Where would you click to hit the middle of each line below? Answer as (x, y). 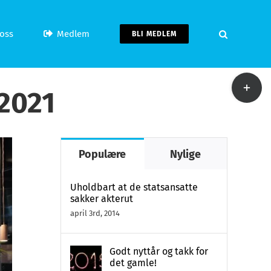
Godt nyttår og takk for (159, 251)
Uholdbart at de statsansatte (134, 187)
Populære (103, 154)
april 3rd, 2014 (95, 213)
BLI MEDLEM (154, 34)
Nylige (186, 154)
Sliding (247, 99)
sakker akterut (102, 199)
